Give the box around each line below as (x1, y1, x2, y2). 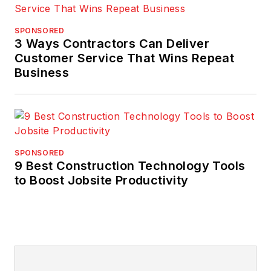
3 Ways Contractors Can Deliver (15, 36, 209, 51)
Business (15, 65, 70, 80)
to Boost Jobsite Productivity (15, 173, 189, 188)
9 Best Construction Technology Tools (15, 158, 246, 174)
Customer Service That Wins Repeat (15, 51, 235, 66)
